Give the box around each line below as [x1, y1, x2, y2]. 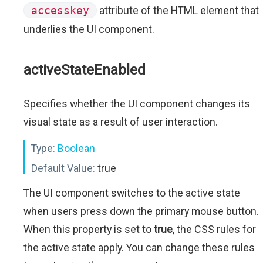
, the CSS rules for [173, 223, 256, 235]
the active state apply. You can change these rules [23, 241, 255, 254]
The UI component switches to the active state [23, 187, 240, 199]
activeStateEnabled [23, 62, 146, 78]
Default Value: [31, 162, 95, 174]
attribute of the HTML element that [97, 4, 259, 16]
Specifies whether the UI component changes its [23, 97, 250, 110]
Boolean [58, 142, 95, 154]
